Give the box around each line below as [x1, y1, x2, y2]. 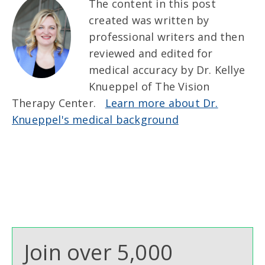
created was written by [89, 12, 209, 27]
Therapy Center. [12, 95, 105, 110]
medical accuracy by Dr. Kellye [89, 62, 245, 77]
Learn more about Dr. [105, 95, 218, 110]
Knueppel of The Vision [89, 79, 210, 93]
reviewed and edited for [89, 46, 213, 60]
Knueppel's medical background [12, 112, 179, 127]
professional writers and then [89, 29, 244, 44]
